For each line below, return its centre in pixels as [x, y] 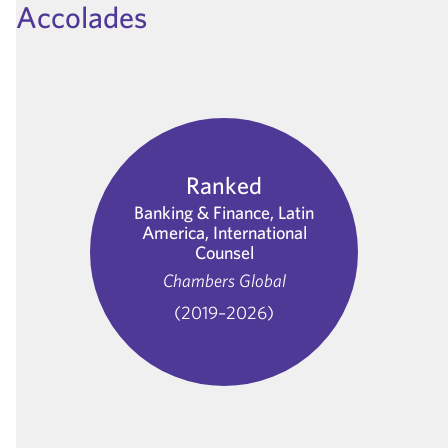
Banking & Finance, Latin [224, 212]
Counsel [224, 252]
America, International [224, 232]
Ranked [224, 184]
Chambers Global [224, 280]
